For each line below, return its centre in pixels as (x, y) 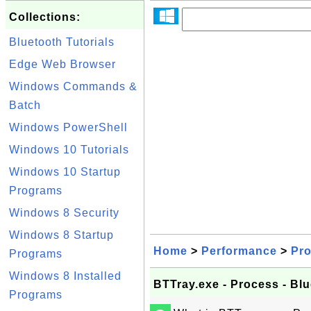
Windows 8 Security (64, 213)
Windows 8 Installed (65, 276)
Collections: (45, 17)
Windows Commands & (73, 86)
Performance (239, 251)
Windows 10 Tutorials (69, 150)
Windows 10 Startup (65, 172)
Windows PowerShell (68, 127)
